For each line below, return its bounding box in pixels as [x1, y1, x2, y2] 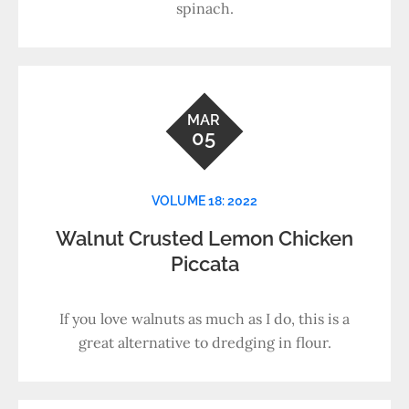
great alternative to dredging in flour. [78, 333, 331, 351]
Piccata [170, 252, 239, 276]
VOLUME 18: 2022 [152, 194, 257, 208]
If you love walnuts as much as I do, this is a [59, 309, 350, 328]
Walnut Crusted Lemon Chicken [56, 226, 353, 250]
